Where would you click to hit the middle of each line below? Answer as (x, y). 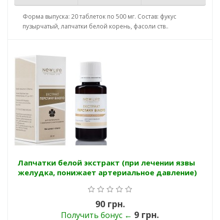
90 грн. (110, 204)
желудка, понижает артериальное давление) (107, 173)
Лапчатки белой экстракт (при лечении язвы (106, 163)
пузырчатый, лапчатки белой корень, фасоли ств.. (96, 27)
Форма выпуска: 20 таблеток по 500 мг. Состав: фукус (99, 17)
